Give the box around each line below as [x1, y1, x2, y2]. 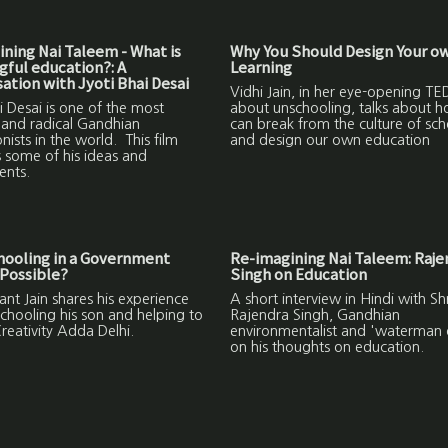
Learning [229, 56, 292, 78]
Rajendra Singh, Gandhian [229, 308, 400, 323]
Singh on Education [229, 263, 367, 285]
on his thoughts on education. [229, 340, 424, 355]
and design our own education [229, 133, 430, 148]
